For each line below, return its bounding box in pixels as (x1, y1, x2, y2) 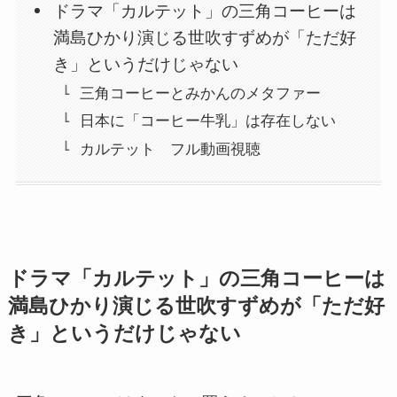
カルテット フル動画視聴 (79, 140, 261, 158)
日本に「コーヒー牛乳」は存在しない (79, 113, 336, 130)
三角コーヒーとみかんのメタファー (79, 85, 321, 103)
